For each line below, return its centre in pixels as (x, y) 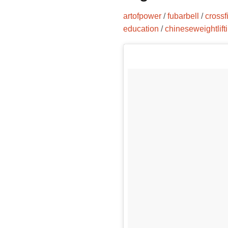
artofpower (142, 16)
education (141, 29)
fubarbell (183, 16)
